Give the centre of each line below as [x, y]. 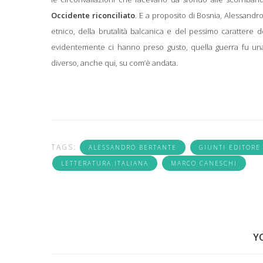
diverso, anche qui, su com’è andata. [114, 63]
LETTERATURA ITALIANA [105, 163]
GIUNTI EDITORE [230, 147]
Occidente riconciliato [93, 15]
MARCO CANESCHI [204, 163]
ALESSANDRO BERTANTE [133, 147]
